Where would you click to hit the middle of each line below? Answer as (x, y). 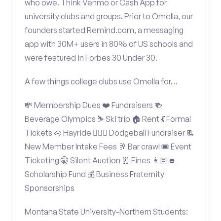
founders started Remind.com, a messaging (104, 30)
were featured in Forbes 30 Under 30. (91, 58)
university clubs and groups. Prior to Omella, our (109, 16)
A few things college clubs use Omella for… (101, 81)
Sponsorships (50, 188)
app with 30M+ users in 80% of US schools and (109, 44)
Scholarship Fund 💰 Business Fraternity (94, 174)
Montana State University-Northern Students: (106, 212)
